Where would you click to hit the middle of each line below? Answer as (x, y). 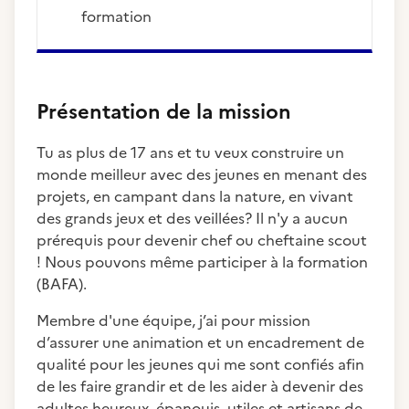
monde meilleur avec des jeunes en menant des (202, 174)
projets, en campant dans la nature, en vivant (195, 196)
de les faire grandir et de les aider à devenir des (200, 386)
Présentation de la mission (164, 112)
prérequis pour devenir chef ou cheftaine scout (202, 240)
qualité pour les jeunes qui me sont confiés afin (200, 364)
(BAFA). (62, 284)
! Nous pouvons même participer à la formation (202, 262)
